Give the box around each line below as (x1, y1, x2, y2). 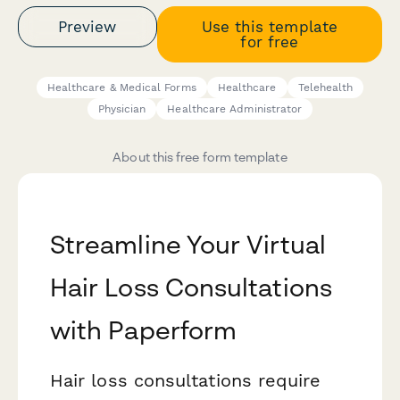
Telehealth (297, 81, 354, 95)
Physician (97, 103, 146, 116)
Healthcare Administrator (167, 103, 303, 116)
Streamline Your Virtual (50, 229, 326, 260)
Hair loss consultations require (50, 370, 321, 392)
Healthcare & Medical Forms (46, 81, 196, 95)
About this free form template (112, 149, 287, 165)
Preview (58, 17, 117, 36)
